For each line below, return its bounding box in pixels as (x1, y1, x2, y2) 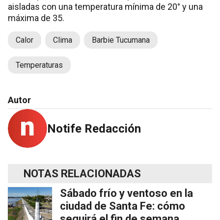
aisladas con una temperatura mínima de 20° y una (8, 1, 203, 12)
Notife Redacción (47, 121, 141, 136)
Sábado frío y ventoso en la (60, 187, 193, 199)
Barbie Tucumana (92, 35, 150, 45)
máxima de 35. (8, 12, 64, 23)
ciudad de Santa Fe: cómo (60, 199, 185, 212)
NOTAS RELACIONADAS (24, 167, 141, 180)
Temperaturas (16, 60, 63, 70)
